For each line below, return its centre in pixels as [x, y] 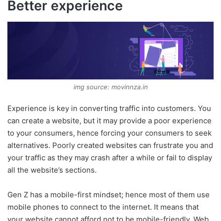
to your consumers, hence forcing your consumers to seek [110, 133]
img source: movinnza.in [110, 87]
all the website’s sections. [52, 170]
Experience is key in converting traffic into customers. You [109, 109]
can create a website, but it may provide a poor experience [110, 121]
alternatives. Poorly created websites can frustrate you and [110, 146]
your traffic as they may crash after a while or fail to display [110, 158]
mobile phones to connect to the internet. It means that [103, 207]
